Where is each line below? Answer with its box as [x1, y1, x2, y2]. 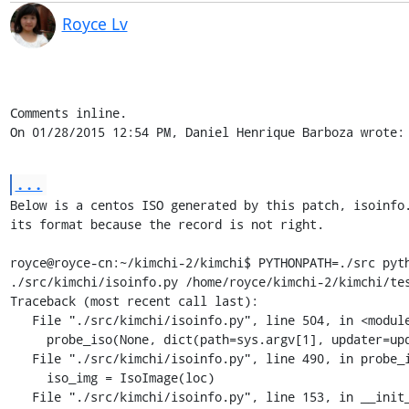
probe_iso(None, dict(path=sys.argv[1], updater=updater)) [9, 330, 47, 348]
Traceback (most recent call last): [9, 291, 258, 309]
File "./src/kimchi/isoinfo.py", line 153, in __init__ [9, 387, 32, 405]
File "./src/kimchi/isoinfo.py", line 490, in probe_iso [9, 349, 32, 367]
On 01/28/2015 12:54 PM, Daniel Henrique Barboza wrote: [9, 122, 404, 141]
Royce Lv [61, 12, 128, 35]
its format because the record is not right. [9, 215, 324, 233]
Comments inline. [9, 103, 127, 121]
